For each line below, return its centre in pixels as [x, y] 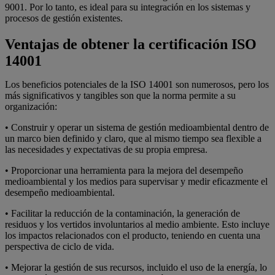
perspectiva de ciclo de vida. [60, 246]
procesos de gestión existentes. [64, 18]
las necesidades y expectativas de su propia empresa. [106, 149]
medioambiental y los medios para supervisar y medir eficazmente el [136, 181]
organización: [31, 106]
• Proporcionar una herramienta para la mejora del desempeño [124, 170]
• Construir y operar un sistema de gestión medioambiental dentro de [137, 127]
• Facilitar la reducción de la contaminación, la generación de [122, 213]
